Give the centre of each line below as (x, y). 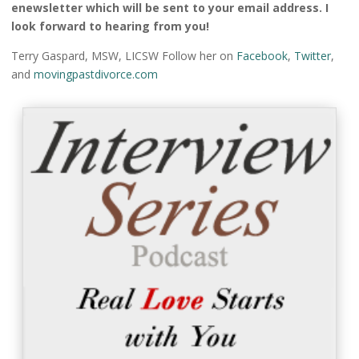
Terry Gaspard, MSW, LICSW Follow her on (124, 56)
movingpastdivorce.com (96, 75)
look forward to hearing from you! (110, 26)
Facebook (262, 56)
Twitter (313, 56)
